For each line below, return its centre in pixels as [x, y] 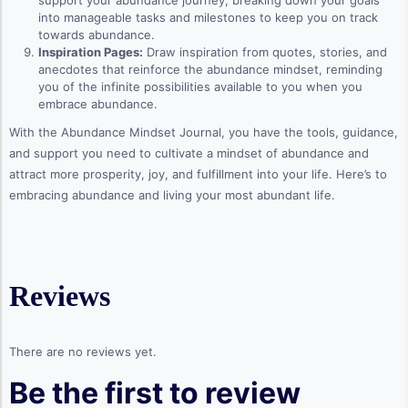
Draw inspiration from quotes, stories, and [265, 52]
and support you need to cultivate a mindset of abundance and [189, 153]
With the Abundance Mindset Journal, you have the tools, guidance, [204, 133]
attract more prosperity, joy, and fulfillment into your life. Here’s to [198, 174]
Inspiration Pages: [91, 52]
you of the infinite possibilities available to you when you [200, 87]
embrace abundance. [98, 104]
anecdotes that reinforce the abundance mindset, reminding [210, 70]
